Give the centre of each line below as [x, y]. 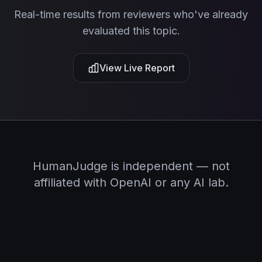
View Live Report [137, 68]
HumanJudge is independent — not [131, 166]
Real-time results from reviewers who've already [131, 14]
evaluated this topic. [131, 31]
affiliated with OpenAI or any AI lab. [131, 182]
